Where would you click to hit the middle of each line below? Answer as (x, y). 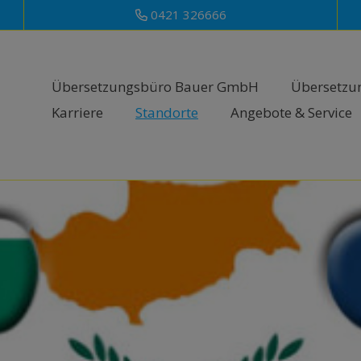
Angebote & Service (291, 112)
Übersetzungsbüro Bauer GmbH (155, 86)
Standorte (167, 112)
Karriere (77, 112)
